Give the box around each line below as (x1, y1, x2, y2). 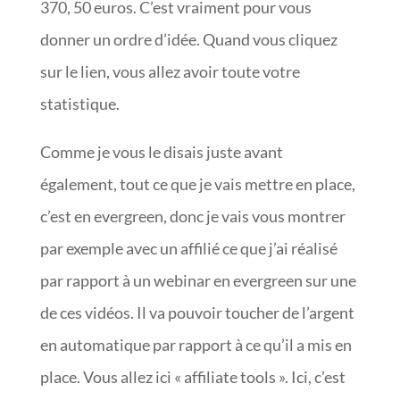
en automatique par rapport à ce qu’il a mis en (39, 334, 352, 354)
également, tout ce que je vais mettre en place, (39, 173, 355, 194)
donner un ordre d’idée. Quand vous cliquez (39, 29, 337, 49)
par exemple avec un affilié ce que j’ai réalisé (39, 237, 337, 258)
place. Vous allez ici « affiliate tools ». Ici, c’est (39, 366, 346, 387)
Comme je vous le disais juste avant (39, 141, 283, 162)
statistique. (39, 93, 120, 113)
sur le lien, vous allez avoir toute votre (39, 61, 300, 81)
